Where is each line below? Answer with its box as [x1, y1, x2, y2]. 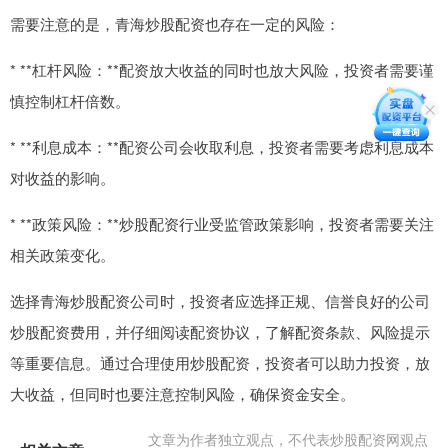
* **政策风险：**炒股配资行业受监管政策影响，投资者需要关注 [10, 213, 434, 235]
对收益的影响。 [10, 167, 115, 189]
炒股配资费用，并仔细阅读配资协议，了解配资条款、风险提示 [10, 321, 430, 343]
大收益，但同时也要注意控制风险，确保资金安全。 [10, 383, 355, 405]
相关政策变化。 [10, 244, 115, 266]
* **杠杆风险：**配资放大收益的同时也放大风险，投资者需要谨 [10, 59, 434, 81]
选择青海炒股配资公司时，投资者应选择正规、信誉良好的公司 [10, 290, 430, 312]
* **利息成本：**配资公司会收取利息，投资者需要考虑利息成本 [10, 136, 434, 158]
